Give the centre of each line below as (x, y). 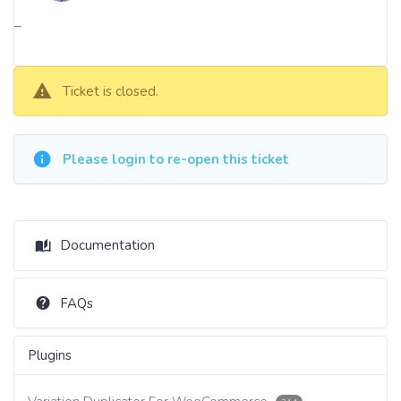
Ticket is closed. (111, 91)
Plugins (50, 355)
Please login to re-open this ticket (176, 159)
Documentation (107, 245)
